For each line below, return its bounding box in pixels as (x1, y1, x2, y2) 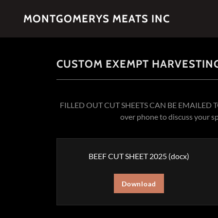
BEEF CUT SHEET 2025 (88, 151, 167, 161)
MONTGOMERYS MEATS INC (23, 12, 170, 25)
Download (121, 179, 156, 188)
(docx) (166, 151, 189, 161)
